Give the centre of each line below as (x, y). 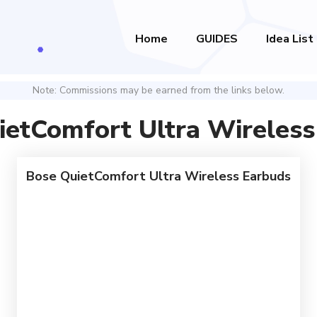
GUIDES (217, 39)
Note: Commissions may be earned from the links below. (158, 90)
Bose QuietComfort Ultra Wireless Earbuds (158, 176)
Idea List (290, 39)
